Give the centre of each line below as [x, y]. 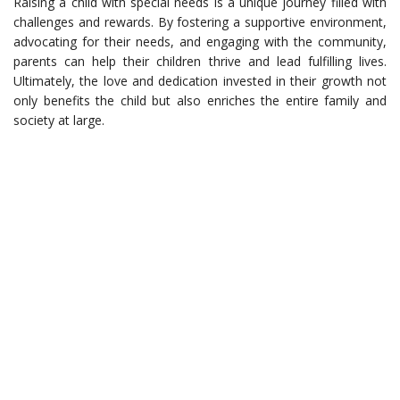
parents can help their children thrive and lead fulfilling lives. [200, 62]
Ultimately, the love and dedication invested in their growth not [200, 81]
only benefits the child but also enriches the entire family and [200, 101]
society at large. [59, 121]
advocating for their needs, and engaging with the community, [200, 42]
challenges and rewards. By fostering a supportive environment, [200, 22]
